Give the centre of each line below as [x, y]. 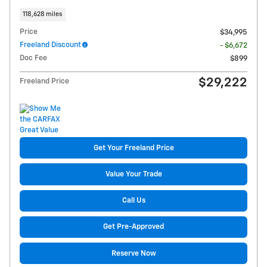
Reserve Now [133, 253]
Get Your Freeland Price [133, 148]
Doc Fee [33, 58]
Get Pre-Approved [133, 227]
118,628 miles [43, 14]
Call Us [133, 201]
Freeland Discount [50, 45]
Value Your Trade [133, 174]
